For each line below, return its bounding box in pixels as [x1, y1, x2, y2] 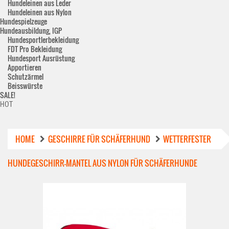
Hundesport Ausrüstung [8, 53, 75, 63]
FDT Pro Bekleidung [8, 43, 62, 54]
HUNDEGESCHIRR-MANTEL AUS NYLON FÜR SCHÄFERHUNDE [8, 157, 197, 169]
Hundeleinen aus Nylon [8, 7, 72, 17]
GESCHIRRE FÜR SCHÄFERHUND [48, 133, 150, 145]
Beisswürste [8, 80, 42, 91]
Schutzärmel [8, 71, 43, 82]
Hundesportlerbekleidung [8, 34, 79, 45]
